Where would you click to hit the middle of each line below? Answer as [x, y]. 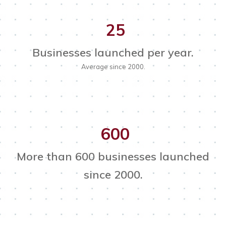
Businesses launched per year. [113, 53]
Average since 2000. [113, 67]
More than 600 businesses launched [113, 157]
